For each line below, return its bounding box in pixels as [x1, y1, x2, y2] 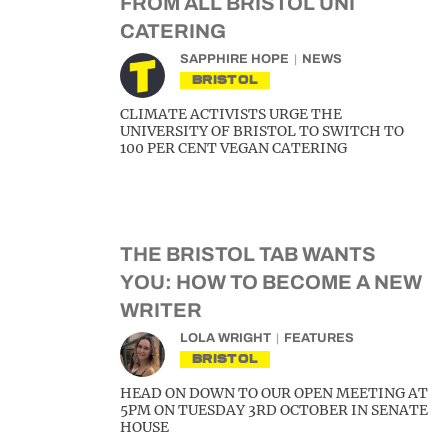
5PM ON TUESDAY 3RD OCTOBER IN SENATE [120, 401, 428, 419]
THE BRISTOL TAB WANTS [120, 243, 376, 265]
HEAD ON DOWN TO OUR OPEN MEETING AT [120, 384, 428, 402]
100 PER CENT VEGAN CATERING [120, 139, 347, 157]
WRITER [120, 299, 202, 321]
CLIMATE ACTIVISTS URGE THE [120, 105, 342, 123]
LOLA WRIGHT [180, 331, 271, 345]
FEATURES [284, 331, 354, 345]
